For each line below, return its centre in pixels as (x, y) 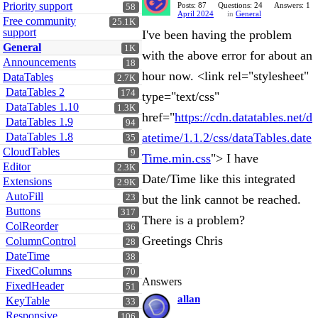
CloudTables (31, 152)
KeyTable (28, 301)
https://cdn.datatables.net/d (243, 117)
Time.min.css (176, 158)
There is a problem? (193, 220)
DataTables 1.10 (42, 107)
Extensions (27, 181)
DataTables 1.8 (39, 137)
